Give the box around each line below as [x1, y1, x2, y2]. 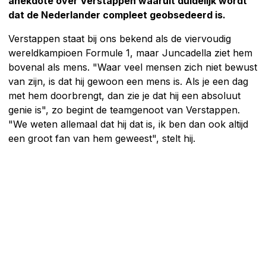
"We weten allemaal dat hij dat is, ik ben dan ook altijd [8, 118, 248, 130]
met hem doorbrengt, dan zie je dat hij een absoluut [8, 89, 240, 102]
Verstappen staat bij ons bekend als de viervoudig [8, 32, 231, 45]
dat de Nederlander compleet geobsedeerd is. [8, 8, 226, 21]
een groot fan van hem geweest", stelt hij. [8, 132, 195, 144]
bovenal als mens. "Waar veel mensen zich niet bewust [8, 61, 257, 73]
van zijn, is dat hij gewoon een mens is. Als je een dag [8, 75, 248, 87]
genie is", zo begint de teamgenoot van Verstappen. [8, 103, 240, 116]
